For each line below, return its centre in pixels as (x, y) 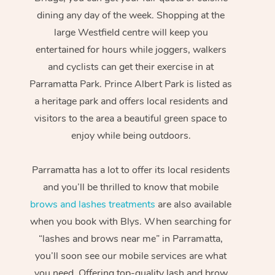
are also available (194, 205)
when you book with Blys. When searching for (131, 222)
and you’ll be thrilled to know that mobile (131, 188)
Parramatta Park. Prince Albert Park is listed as (131, 84)
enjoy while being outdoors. (131, 136)
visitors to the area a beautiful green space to (131, 119)
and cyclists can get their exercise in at (131, 67)
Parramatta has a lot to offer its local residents (131, 170)
